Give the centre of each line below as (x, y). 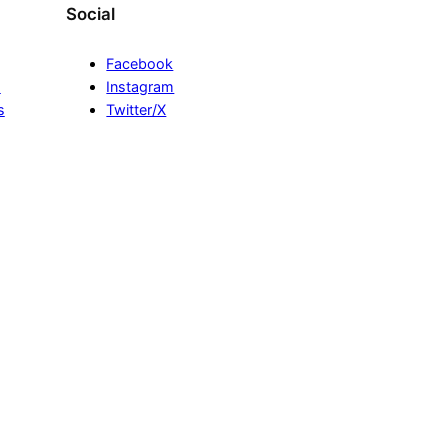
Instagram (140, 87)
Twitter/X (136, 110)
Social (91, 14)
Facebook (140, 64)
